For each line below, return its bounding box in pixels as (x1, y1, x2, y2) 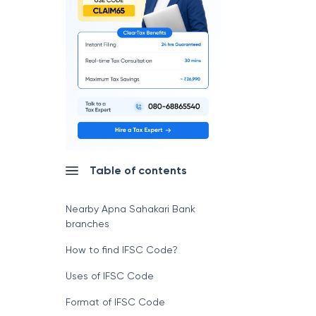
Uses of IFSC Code (65, 270, 154, 281)
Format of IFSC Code (65, 296, 165, 308)
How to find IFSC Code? (65, 244, 178, 255)
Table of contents (89, 164, 187, 177)
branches (65, 218, 109, 229)
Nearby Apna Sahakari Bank (65, 203, 195, 214)
